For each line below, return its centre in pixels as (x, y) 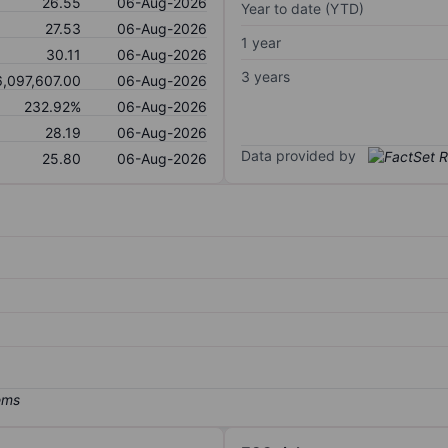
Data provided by (298, 155)
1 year (261, 42)
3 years (265, 76)
